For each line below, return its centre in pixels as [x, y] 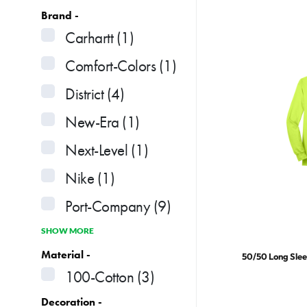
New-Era [92, 122]
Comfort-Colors [110, 65]
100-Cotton [99, 277]
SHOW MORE [67, 230]
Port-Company [108, 206]
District [84, 94]
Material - [66, 254]
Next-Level [96, 150]
